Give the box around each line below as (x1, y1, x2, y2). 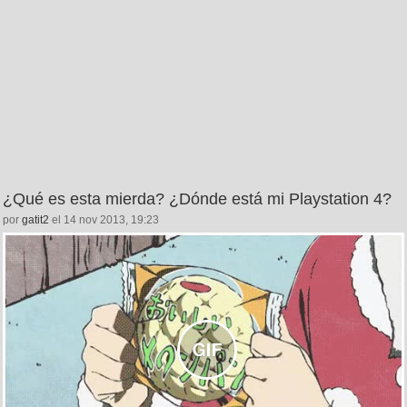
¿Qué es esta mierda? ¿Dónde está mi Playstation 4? (3, 189, 392, 208)
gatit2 (22, 213, 49, 226)
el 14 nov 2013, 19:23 (49, 213, 159, 226)
